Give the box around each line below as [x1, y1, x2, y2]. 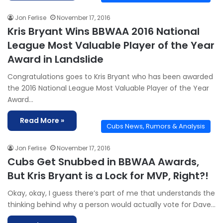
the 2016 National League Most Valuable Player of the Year [7, 83, 209, 93]
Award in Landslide [7, 52, 104, 66]
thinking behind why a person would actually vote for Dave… [7, 200, 216, 210]
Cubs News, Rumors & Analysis [107, 121, 205, 131]
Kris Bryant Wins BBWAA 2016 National [7, 24, 200, 38]
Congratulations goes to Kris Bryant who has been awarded [7, 72, 213, 82]
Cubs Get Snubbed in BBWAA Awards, [7, 155, 199, 169]
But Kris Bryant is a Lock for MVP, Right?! [7, 169, 209, 183]
